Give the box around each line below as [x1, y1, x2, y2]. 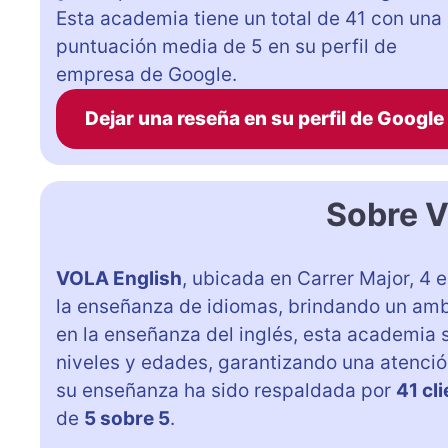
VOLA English [56, 266, 182, 290]
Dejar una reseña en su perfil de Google [84, 106, 444, 130]
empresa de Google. [56, 62, 237, 86]
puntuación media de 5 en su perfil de [56, 34, 397, 58]
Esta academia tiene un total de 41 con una [56, 6, 442, 30]
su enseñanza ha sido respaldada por [56, 378, 396, 402]
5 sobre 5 [84, 406, 170, 430]
